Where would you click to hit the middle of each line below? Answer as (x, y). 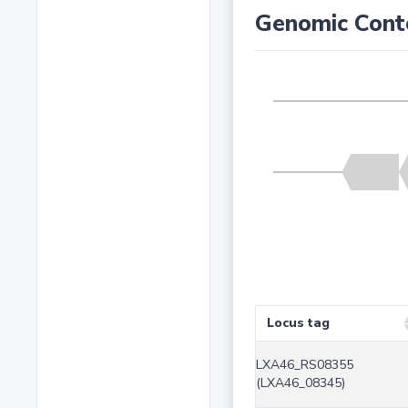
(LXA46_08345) (300, 383)
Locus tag (298, 323)
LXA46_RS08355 (304, 365)
